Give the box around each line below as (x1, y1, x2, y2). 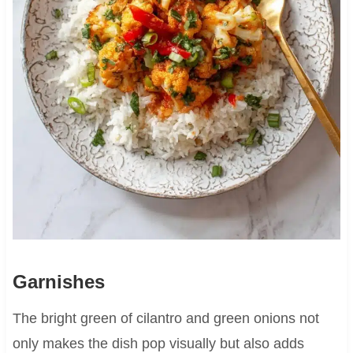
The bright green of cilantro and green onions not (12, 310, 319, 326)
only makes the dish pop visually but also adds (12, 335, 304, 351)
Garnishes (12, 270, 105, 292)
